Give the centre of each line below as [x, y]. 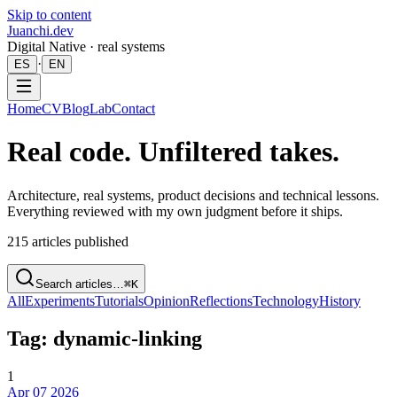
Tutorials [119, 300]
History [340, 300]
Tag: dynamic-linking [105, 338]
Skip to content [49, 15]
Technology [286, 300]
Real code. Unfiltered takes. [173, 152]
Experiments [60, 300]
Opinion [167, 300]
